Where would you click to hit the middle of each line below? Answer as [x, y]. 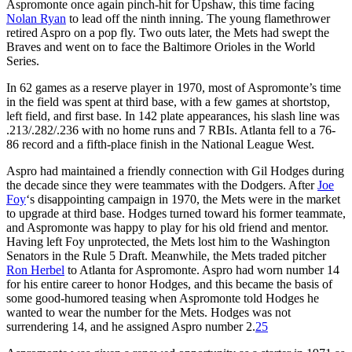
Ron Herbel [35, 269]
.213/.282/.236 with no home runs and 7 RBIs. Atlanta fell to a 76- [171, 130]
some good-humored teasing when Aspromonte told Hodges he [163, 298]
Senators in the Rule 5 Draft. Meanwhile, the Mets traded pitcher [166, 255]
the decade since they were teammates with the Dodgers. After [162, 185]
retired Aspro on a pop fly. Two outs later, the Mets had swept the [168, 32]
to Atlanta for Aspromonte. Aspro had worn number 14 [202, 269]
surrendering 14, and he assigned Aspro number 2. [131, 326]
